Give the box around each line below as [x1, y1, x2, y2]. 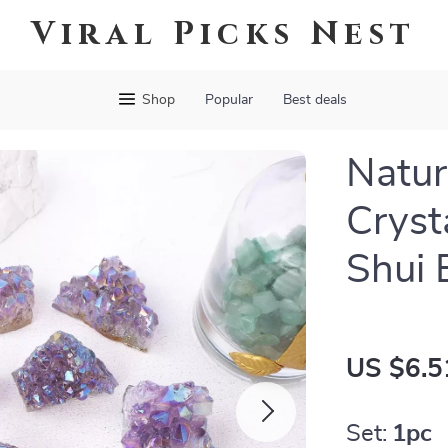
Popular [204, 93, 253, 107]
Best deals [282, 93, 347, 107]
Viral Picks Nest [31, 13, 417, 56]
